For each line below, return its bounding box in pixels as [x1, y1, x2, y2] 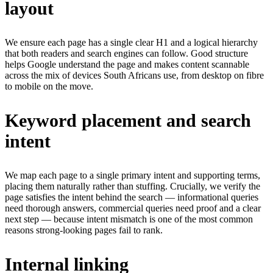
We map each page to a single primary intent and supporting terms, [5, 170, 260, 181]
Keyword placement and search [5, 110, 251, 131]
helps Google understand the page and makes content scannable [5, 59, 249, 70]
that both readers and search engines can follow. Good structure [5, 48, 248, 59]
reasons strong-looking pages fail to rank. [5, 225, 163, 236]
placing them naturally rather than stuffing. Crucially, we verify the [5, 181, 260, 192]
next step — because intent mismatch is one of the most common [5, 214, 253, 225]
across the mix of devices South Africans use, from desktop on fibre [5, 70, 264, 81]
